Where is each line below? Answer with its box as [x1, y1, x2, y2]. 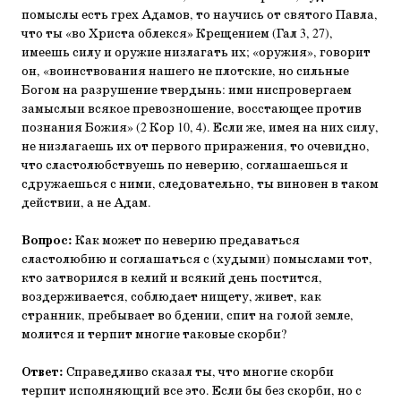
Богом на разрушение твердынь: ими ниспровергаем [21, 82, 352, 98]
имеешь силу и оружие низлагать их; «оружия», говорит [21, 45, 371, 61]
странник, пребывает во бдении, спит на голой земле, [21, 308, 354, 324]
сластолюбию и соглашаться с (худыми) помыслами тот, [21, 252, 372, 268]
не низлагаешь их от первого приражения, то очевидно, [21, 139, 370, 155]
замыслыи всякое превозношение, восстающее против [21, 101, 362, 117]
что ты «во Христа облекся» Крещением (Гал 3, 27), [21, 26, 333, 42]
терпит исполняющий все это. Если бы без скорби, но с [21, 383, 362, 399]
